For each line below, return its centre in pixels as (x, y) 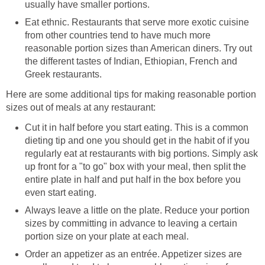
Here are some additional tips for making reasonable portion (131, 95)
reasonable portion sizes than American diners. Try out (138, 49)
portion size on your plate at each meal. (107, 237)
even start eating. (61, 193)
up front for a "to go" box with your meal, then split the (135, 167)
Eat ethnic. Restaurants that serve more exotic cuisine (137, 22)
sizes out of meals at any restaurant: (81, 108)
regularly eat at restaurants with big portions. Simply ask (141, 154)
